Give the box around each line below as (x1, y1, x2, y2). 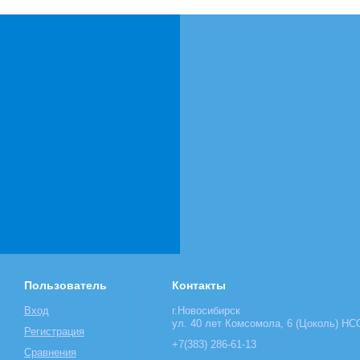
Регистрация (23, 325, 84, 337)
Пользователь (23, 278, 107, 292)
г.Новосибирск (171, 305, 240, 317)
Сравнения (23, 346, 76, 358)
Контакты (171, 278, 226, 292)
